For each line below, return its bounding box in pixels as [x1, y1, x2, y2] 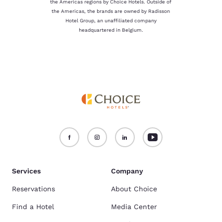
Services [12, 167, 41, 175]
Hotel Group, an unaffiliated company [65, 18, 157, 24]
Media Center [111, 203, 157, 211]
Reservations [12, 185, 55, 193]
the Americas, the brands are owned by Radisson [52, 8, 170, 14]
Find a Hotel [12, 203, 54, 211]
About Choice [111, 185, 157, 193]
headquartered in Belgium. [78, 27, 143, 33]
